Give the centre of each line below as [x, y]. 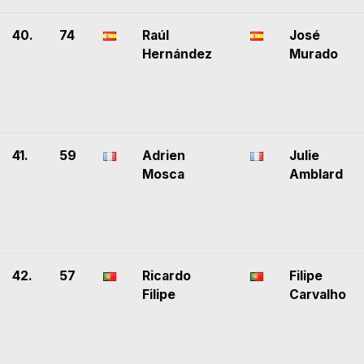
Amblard [316, 175]
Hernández [177, 54]
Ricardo [167, 276]
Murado [314, 54]
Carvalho [318, 295]
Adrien [164, 156]
